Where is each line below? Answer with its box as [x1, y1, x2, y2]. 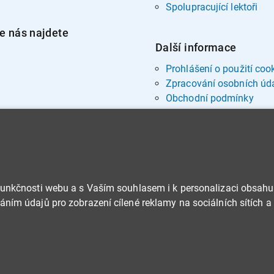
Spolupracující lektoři [166, 1, 258, 13]
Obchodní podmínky [166, 92, 254, 104]
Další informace [155, 41, 237, 54]
